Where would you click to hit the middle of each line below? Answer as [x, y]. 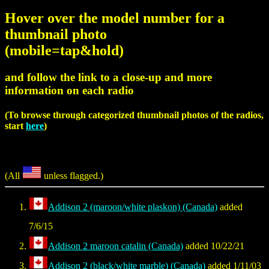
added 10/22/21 [214, 246]
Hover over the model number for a [115, 18]
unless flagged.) [72, 176]
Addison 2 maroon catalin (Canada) [116, 246]
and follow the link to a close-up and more [108, 77]
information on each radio [69, 90]
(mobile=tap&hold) [64, 50]
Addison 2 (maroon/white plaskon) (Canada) [133, 207]
